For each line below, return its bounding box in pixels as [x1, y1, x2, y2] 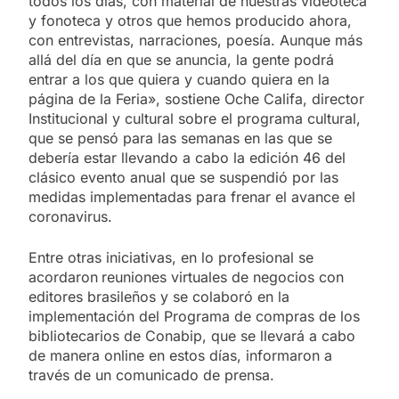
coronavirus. [28, 207, 112, 225]
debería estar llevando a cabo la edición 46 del [28, 148, 346, 167]
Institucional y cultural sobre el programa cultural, [28, 109, 361, 127]
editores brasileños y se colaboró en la [28, 287, 289, 305]
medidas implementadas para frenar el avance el [28, 187, 355, 206]
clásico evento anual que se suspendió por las [28, 167, 338, 186]
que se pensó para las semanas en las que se [28, 128, 332, 147]
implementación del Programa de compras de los [28, 306, 360, 325]
